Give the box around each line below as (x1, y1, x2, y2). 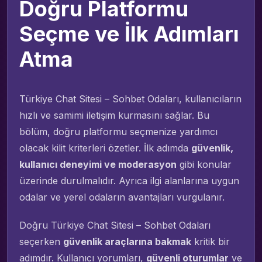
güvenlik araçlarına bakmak (63, 235, 191, 247)
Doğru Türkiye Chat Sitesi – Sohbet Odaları (19, 219, 211, 231)
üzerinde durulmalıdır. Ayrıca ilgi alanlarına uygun (19, 174, 239, 187)
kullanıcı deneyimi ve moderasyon (19, 158, 177, 170)
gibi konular (177, 158, 232, 170)
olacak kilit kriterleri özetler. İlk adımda (19, 142, 191, 154)
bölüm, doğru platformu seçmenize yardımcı (19, 125, 218, 137)
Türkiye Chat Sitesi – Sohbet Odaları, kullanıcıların (19, 92, 242, 105)
